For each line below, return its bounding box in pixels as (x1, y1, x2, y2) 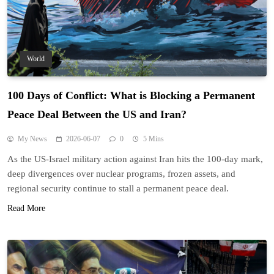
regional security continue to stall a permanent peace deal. (7, 183, 229, 193)
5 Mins (143, 134, 164, 143)
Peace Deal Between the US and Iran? (7, 108, 187, 120)
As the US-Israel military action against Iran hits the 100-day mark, (7, 154, 263, 164)
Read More (7, 203, 45, 213)
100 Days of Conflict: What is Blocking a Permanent (7, 89, 255, 102)
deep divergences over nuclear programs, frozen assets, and (7, 168, 235, 179)
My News (18, 134, 47, 143)
